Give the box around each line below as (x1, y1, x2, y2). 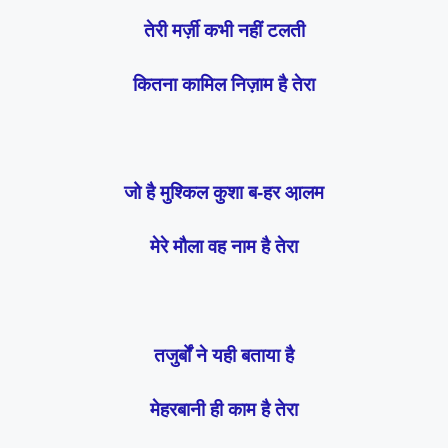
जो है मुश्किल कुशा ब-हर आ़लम (124, 182, 324, 204)
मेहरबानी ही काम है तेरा (150, 398, 298, 420)
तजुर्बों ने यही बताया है (154, 344, 294, 366)
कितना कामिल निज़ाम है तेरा (133, 73, 315, 95)
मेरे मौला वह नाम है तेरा (150, 236, 298, 258)
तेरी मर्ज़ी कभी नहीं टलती (143, 19, 305, 41)
